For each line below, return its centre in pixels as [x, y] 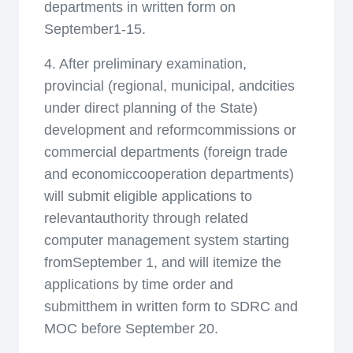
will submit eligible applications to [148, 196]
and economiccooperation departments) [169, 174]
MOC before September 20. [131, 329]
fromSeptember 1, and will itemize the [163, 262]
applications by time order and [139, 284]
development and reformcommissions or [170, 130]
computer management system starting [167, 240]
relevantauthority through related [146, 218]
